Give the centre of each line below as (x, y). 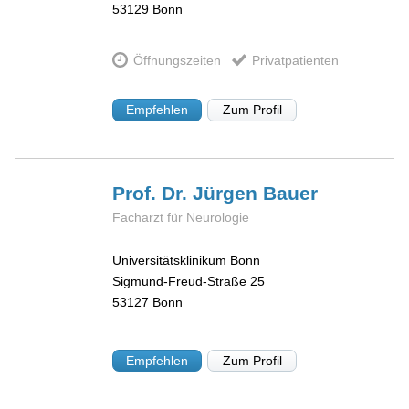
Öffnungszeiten (177, 60)
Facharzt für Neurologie (181, 218)
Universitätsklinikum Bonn (187, 260)
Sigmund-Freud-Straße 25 (189, 281)
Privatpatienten (295, 60)
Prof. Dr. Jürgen (188, 194)
